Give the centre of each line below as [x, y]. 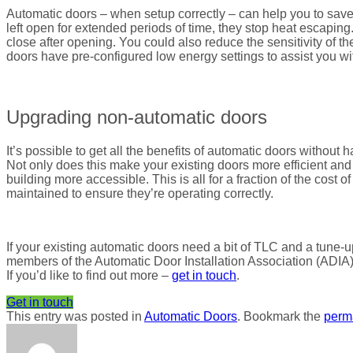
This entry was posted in [75, 317]
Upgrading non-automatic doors [137, 117]
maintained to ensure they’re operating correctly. [140, 194]
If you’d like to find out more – [89, 276]
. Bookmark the [281, 317]
